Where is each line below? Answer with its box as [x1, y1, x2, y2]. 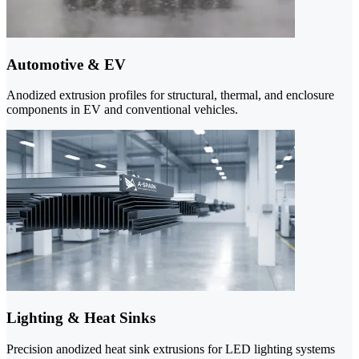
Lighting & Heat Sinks [6, 309, 155, 327]
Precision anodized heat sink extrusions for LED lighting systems [6, 341, 335, 356]
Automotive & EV [6, 55, 126, 73]
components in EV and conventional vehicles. [6, 103, 238, 117]
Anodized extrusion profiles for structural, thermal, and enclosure [6, 88, 334, 103]
